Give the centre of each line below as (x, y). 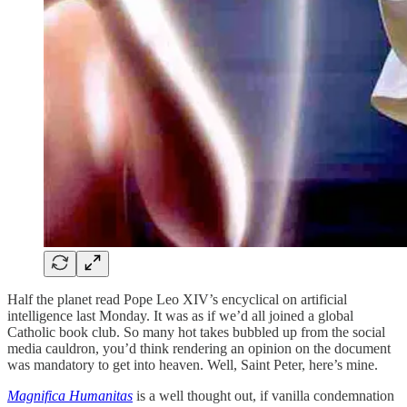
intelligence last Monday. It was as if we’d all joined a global (180, 315)
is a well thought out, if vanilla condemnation (265, 395)
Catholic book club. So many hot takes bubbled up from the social (196, 332)
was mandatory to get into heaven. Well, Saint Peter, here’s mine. (193, 364)
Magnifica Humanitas (70, 395)
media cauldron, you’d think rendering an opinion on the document (199, 348)
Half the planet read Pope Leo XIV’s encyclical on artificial (177, 299)
